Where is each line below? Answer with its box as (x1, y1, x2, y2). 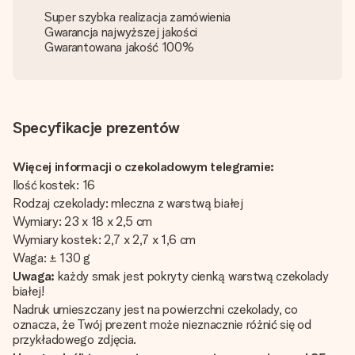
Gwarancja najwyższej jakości (44, 25, 198, 40)
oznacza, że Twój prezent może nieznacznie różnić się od (13, 317, 311, 332)
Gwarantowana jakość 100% (44, 40, 194, 55)
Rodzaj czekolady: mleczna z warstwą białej (13, 196, 246, 211)
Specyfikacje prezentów (13, 118, 180, 137)
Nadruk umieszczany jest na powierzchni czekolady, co (13, 302, 298, 317)
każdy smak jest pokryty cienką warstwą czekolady (55, 269, 329, 284)
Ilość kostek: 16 (13, 177, 98, 193)
